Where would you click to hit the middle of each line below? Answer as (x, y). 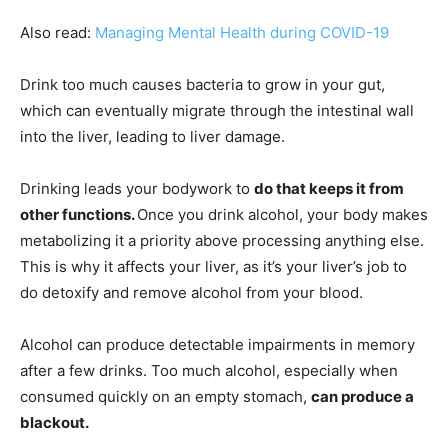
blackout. (54, 423)
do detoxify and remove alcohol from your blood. (191, 293)
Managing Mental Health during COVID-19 (242, 33)
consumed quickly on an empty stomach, (165, 397)
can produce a (362, 397)
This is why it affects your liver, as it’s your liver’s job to (213, 267)
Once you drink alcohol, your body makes (282, 215)
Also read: (57, 33)
